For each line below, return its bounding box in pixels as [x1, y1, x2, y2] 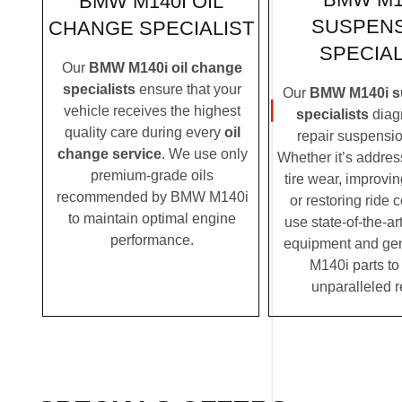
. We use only [161, 145, 248, 162]
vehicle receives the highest [64, 102, 240, 118]
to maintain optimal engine [68, 210, 236, 226]
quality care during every [64, 124, 224, 140]
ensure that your [135, 81, 241, 97]
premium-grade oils [91, 167, 214, 183]
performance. [110, 232, 194, 248]
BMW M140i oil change [89, 59, 242, 75]
